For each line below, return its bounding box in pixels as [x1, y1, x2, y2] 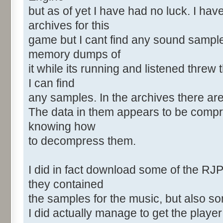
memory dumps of [28, 48, 120, 61]
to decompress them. [28, 134, 136, 148]
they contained [28, 178, 104, 191]
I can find [28, 77, 75, 90]
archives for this [28, 19, 110, 32]
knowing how [28, 120, 96, 133]
